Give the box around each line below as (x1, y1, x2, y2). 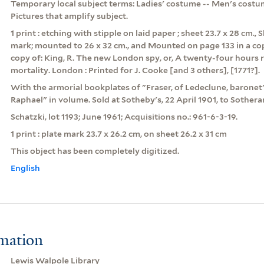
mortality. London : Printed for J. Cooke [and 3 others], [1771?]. (10, 65, 260, 75)
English (10, 163, 40, 173)
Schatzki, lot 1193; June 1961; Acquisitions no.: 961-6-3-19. (10, 111, 237, 121)
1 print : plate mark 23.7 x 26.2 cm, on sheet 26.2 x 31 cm (10, 128, 227, 138)
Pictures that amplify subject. (10, 11, 128, 21)
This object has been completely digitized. (10, 146, 179, 156)
